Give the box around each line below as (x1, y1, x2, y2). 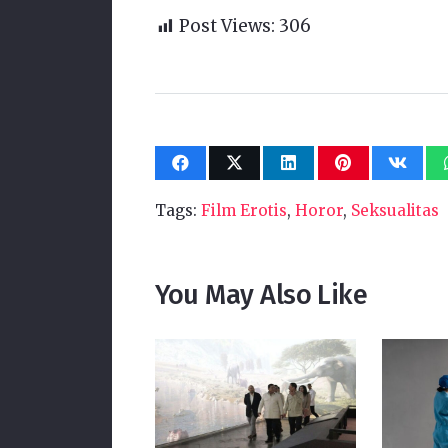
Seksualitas (350, 201, 439, 221)
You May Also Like (154, 279, 368, 312)
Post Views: (178, 15, 275, 38)
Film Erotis (200, 201, 287, 221)
